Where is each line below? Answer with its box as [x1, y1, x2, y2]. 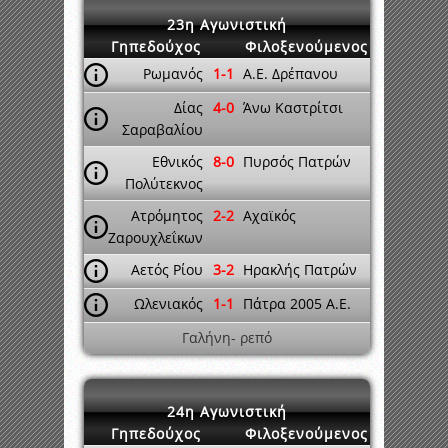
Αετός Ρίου [131, 260, 203, 279]
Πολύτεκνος [125, 174, 203, 193]
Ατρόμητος [131, 206, 203, 225]
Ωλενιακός [134, 294, 203, 313]
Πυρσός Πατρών [243, 152, 351, 171]
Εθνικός [152, 152, 203, 171]
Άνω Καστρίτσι [243, 98, 343, 117]
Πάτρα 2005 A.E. [243, 294, 351, 313]
